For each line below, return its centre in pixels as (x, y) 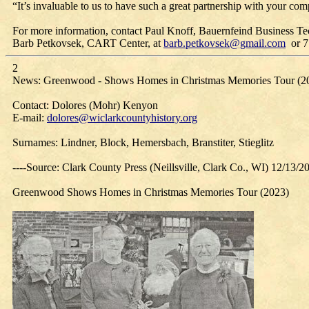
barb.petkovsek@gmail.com (225, 43)
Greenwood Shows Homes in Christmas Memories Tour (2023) (151, 192)
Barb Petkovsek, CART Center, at (88, 43)
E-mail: (30, 118)
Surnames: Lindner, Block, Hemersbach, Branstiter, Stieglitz (143, 142)
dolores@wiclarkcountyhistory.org (122, 118)
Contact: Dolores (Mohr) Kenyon (85, 105)
